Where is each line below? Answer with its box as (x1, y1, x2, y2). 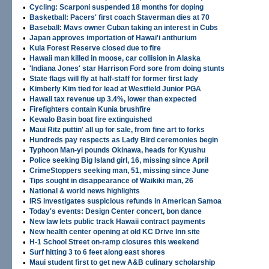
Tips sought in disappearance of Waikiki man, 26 (29, 177, 193, 185)
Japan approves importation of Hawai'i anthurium (29, 34, 197, 42)
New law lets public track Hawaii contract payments (29, 217, 205, 226)
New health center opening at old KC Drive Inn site (29, 228, 200, 236)
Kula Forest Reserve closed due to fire (29, 44, 161, 52)
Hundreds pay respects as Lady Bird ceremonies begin (29, 136, 218, 144)
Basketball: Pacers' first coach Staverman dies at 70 (29, 13, 210, 22)
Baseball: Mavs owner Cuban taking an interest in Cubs (29, 23, 218, 32)
